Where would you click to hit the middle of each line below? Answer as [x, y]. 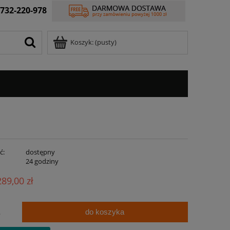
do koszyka [105, 212]
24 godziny [42, 161]
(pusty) [106, 42]
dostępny [40, 152]
